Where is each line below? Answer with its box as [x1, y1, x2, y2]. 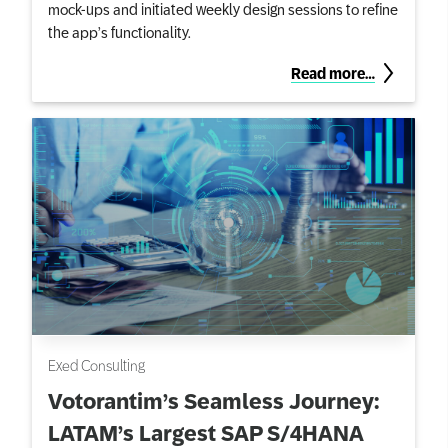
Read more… [291, 64, 375, 81]
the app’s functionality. [48, 23, 191, 40]
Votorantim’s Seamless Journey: [48, 390, 379, 415]
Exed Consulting [48, 357, 145, 374]
